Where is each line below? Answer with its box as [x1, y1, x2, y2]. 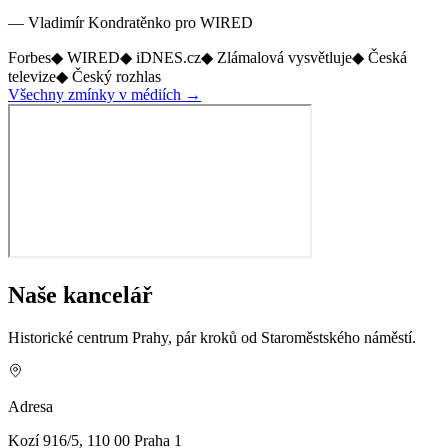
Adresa [8, 397, 53, 415]
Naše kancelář [8, 282, 153, 309]
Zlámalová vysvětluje [217, 49, 352, 67]
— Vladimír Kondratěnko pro [8, 14, 200, 32]
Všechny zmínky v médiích [8, 86, 185, 104]
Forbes [8, 49, 51, 67]
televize [8, 68, 56, 86]
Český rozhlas [72, 68, 161, 86]
